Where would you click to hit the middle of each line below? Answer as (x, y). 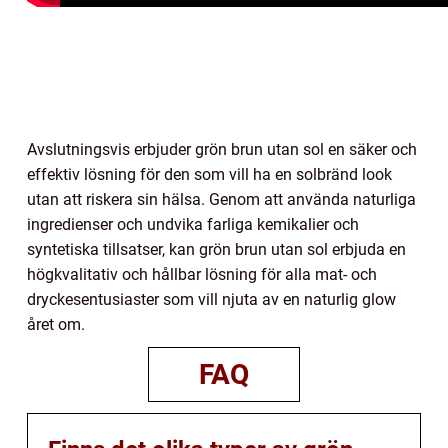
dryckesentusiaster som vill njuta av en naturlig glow (211, 300)
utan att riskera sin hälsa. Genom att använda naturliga (221, 200)
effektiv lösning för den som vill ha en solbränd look (209, 175)
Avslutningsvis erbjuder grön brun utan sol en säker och (222, 150)
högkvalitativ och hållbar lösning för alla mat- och (202, 275)
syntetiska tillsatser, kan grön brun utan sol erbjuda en (216, 250)
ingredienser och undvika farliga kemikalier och (193, 225)
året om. (56, 325)
